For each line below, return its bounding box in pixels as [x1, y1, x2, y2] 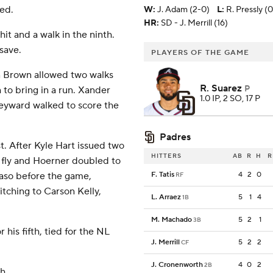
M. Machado [151, 215, 192, 225]
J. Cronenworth [151, 260, 203, 270]
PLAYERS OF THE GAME [151, 48, 249, 58]
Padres [160, 131, 191, 144]
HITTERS [151, 152, 182, 160]
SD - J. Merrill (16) [161, 18, 228, 29]
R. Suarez [200, 82, 242, 95]
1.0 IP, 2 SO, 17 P [200, 93, 260, 105]
